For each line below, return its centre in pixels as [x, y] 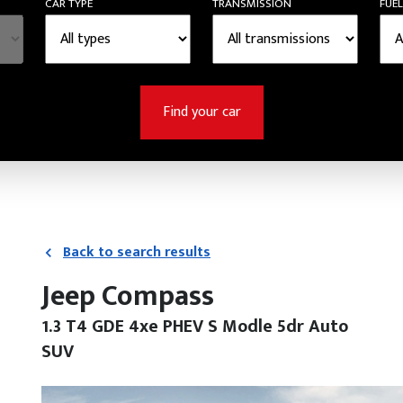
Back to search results [137, 252]
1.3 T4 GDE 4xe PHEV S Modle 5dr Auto [195, 327]
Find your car [201, 112]
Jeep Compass [128, 296]
